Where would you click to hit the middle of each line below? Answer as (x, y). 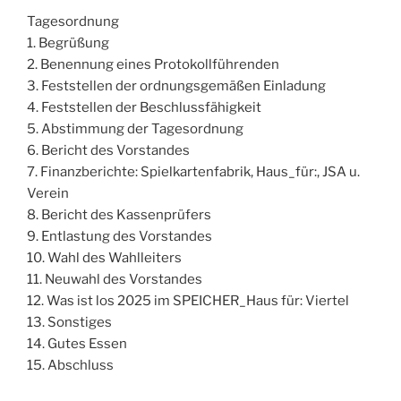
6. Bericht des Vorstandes (108, 151)
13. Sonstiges (69, 323)
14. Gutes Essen (77, 344)
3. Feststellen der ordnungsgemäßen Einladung (176, 86)
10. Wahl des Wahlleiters (104, 258)
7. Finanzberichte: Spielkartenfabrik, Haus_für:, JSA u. (193, 172)
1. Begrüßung (68, 43)
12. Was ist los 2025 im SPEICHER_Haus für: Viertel (188, 301)
